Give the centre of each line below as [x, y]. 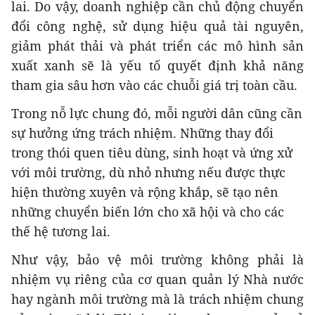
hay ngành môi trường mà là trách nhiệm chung [157, 298]
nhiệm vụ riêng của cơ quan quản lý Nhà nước [157, 279]
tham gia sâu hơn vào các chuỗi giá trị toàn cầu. [154, 85]
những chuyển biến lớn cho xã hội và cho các [148, 211]
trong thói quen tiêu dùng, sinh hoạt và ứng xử [152, 152]
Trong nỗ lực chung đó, [81, 113]
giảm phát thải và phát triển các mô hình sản [157, 45]
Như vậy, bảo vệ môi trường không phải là [157, 259]
